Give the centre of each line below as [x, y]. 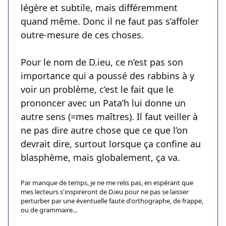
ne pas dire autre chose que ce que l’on [104, 130]
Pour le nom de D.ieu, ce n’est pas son [102, 62]
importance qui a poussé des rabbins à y [107, 76]
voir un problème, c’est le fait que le [97, 90]
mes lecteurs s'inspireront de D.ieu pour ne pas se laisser [105, 192]
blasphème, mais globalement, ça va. [100, 158]
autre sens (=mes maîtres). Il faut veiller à [109, 117]
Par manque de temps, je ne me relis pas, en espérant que [107, 183]
